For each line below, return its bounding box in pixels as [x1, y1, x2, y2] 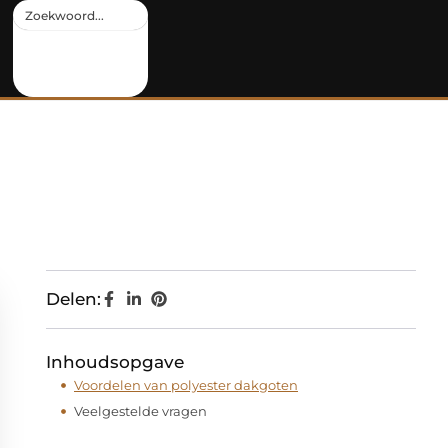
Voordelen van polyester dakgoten [74, 377, 298, 393]
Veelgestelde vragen [74, 402, 207, 419]
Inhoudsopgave [46, 352, 184, 372]
